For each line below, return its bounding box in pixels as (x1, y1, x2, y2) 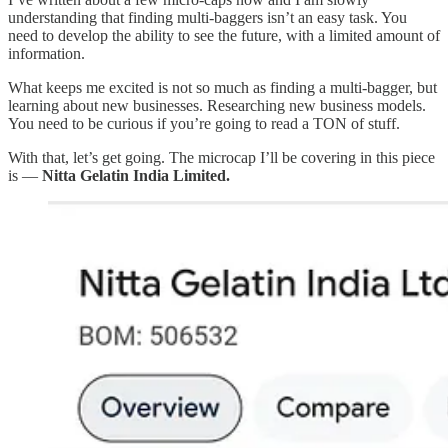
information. (8, 44, 85, 62)
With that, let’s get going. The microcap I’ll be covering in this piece (8, 148, 435, 166)
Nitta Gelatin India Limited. (42, 166, 230, 184)
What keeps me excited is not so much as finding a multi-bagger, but (8, 78, 437, 96)
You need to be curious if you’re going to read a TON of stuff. (8, 114, 400, 132)
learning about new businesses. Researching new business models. (8, 96, 426, 114)
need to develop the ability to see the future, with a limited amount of (8, 26, 440, 44)
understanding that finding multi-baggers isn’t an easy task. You (8, 8, 407, 26)
